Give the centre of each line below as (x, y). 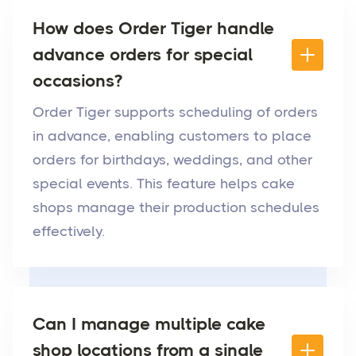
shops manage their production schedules (176, 208)
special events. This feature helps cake (164, 184)
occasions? (77, 81)
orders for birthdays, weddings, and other (172, 160)
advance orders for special (143, 55)
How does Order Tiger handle (153, 29)
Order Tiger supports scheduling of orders (175, 112)
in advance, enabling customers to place (172, 136)
